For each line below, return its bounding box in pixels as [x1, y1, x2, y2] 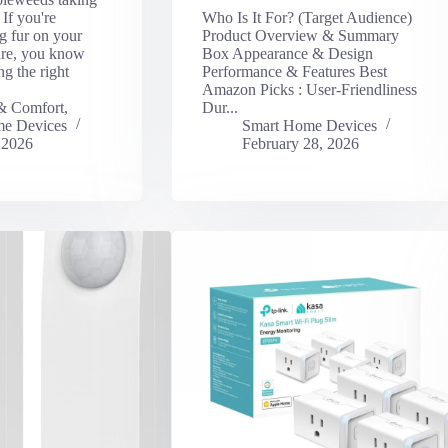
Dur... [201, 98, 238, 116]
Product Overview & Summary [201, 26, 399, 44]
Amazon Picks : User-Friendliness [201, 80, 417, 98]
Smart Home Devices [241, 116, 377, 134]
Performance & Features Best [201, 62, 387, 80]
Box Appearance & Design [201, 44, 373, 62]
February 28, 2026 [241, 134, 359, 152]
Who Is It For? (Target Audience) [201, 8, 412, 26]
